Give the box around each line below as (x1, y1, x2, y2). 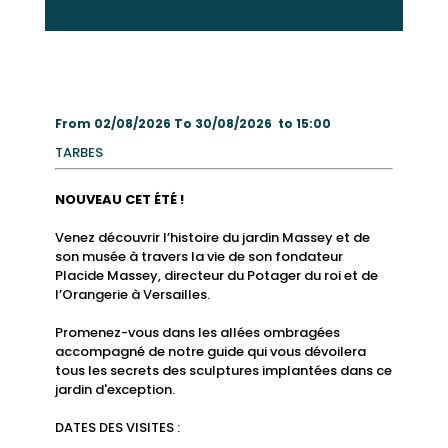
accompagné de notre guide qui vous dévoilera (54, 341, 366, 361)
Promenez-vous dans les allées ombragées (54, 322, 340, 342)
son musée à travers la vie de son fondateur (54, 246, 343, 266)
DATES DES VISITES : (54, 417, 180, 437)
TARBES (54, 142, 103, 162)
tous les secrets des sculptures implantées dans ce (54, 360, 392, 380)
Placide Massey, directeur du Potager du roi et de (54, 265, 378, 285)
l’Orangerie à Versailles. (54, 284, 210, 304)
